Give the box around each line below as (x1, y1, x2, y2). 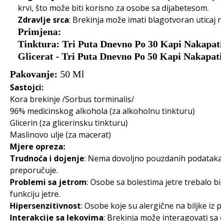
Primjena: (18, 26, 61, 37)
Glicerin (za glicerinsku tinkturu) (10, 117, 128, 128)
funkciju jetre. (10, 188, 60, 199)
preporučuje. (10, 165, 58, 176)
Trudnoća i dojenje (10, 153, 84, 164)
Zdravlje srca (18, 14, 69, 25)
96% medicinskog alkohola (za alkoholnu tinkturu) (10, 106, 195, 116)
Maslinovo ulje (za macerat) (10, 129, 111, 140)
